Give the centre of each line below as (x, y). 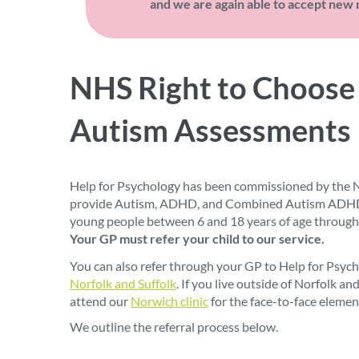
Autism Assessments (210, 130)
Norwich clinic (169, 301)
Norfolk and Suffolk (123, 283)
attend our (100, 301)
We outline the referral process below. (174, 327)
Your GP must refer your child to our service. (197, 238)
